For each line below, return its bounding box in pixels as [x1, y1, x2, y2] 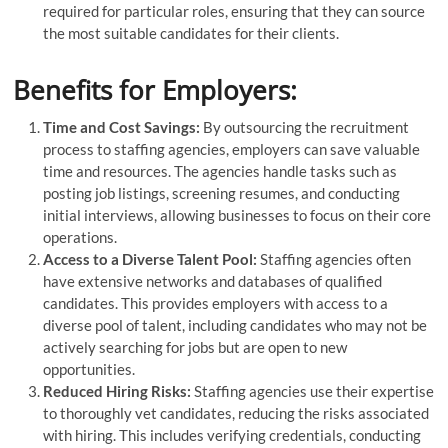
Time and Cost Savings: [43, 117, 201, 136]
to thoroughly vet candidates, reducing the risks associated [43, 403, 430, 422]
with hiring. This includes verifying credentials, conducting [43, 425, 422, 444]
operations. [43, 227, 118, 246]
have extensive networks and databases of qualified [43, 271, 383, 290]
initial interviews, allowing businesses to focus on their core [43, 205, 432, 224]
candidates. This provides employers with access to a [43, 293, 389, 312]
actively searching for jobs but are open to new [43, 337, 348, 356]
